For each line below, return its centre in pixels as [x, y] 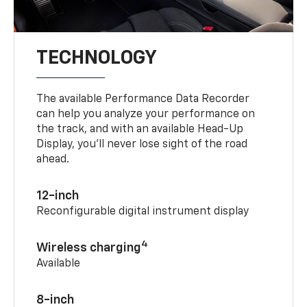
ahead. [53, 159]
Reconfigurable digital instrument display [143, 211]
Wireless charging [89, 248]
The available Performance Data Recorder [143, 99]
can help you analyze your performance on [146, 114]
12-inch [58, 196]
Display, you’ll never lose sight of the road [142, 144]
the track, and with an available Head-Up [140, 129]
